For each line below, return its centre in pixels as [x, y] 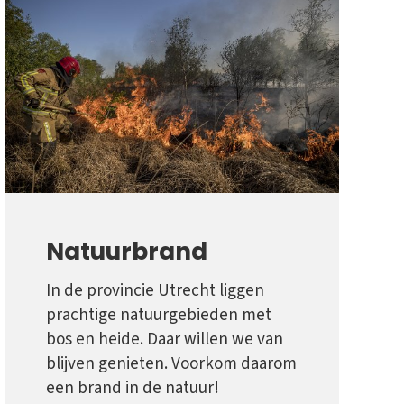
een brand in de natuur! [133, 389]
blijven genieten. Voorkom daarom [171, 364]
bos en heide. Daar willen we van [165, 340]
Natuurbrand [127, 252]
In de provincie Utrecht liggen [155, 291]
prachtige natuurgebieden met [159, 316]
